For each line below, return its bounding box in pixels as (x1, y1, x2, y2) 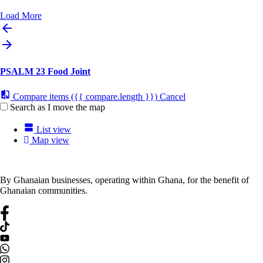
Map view (32, 135, 69, 146)
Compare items (11, 92, 71, 102)
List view (36, 124, 71, 135)
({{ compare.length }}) (71, 92, 157, 102)
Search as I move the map (10, 102, 105, 113)
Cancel (160, 92, 186, 102)
